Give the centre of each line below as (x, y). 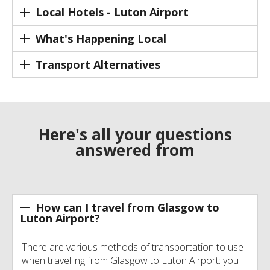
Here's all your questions (135, 135)
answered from (135, 150)
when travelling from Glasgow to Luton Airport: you (130, 261)
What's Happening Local (101, 38)
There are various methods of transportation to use (133, 247)
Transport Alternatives (98, 64)
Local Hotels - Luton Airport (112, 12)
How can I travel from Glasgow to (127, 208)
